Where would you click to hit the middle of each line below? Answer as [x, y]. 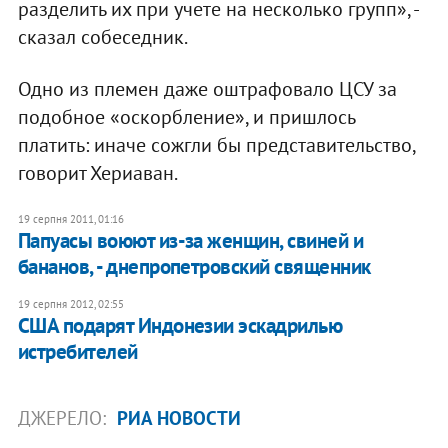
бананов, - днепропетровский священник [194, 266]
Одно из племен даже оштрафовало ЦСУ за [207, 88]
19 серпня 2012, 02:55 [70, 303]
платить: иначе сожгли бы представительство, [216, 144]
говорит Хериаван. [97, 172]
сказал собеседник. [102, 36]
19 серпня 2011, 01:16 [70, 218]
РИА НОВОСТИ [178, 417]
